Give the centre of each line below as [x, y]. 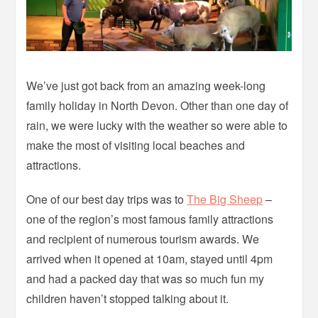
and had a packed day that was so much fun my [146, 279]
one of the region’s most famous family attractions [150, 219]
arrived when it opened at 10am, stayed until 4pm [150, 259]
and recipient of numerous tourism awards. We [143, 239]
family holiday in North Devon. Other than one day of [158, 106]
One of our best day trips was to [107, 199]
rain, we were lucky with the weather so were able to [157, 126]
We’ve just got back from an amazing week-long [146, 86]
